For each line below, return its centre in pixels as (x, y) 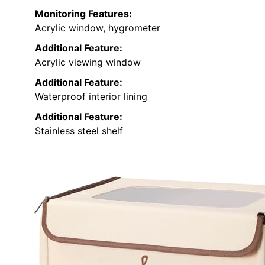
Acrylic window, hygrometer (98, 28)
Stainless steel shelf (79, 130)
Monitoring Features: (83, 13)
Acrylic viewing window (88, 62)
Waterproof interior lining (91, 96)
